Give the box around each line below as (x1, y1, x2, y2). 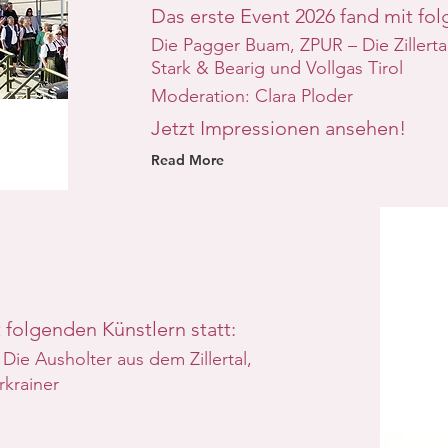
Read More (150, 151, 224, 169)
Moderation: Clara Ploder (150, 85, 353, 107)
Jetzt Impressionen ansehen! (150, 116, 406, 140)
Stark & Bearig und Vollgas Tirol (150, 57, 403, 79)
